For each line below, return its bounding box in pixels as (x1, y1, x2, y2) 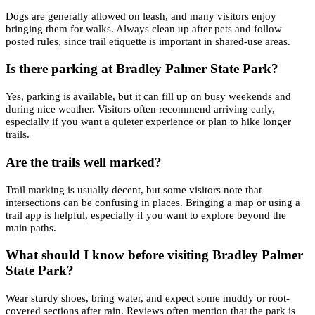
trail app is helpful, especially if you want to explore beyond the (6, 208, 286, 221)
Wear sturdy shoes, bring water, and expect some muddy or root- (6, 292, 290, 304)
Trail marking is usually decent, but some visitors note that (6, 183, 262, 195)
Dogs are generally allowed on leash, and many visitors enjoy (6, 10, 276, 22)
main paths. (6, 221, 56, 233)
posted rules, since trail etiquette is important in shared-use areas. (6, 35, 290, 48)
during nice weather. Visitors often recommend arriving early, (6, 103, 275, 115)
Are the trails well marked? (6, 154, 162, 169)
